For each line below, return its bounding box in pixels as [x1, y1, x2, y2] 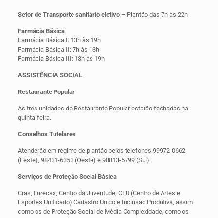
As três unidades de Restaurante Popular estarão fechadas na [18, 104, 188, 112]
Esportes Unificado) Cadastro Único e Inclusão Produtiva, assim [18, 198, 193, 206]
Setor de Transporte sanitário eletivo [18, 10, 120, 18]
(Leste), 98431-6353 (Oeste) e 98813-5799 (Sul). [18, 156, 151, 163]
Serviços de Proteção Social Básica [18, 172, 117, 180]
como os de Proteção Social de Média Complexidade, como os [18, 207, 189, 215]
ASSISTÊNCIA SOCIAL [18, 71, 82, 79]
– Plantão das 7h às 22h [119, 10, 188, 18]
